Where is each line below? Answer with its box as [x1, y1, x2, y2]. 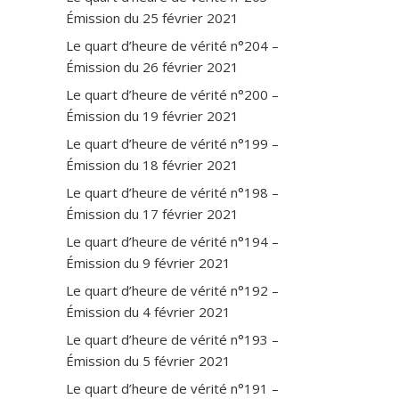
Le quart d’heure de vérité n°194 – [66, 232, 279, 250]
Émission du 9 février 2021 [66, 253, 231, 272]
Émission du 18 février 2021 [66, 155, 239, 174]
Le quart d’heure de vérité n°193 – [66, 330, 279, 348]
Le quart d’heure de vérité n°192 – [66, 281, 279, 299]
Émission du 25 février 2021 [66, 8, 239, 27]
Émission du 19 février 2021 [66, 106, 239, 125]
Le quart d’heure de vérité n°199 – [66, 134, 279, 152]
